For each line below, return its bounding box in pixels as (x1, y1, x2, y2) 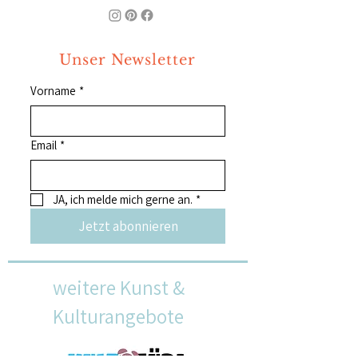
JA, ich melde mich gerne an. (53, 192, 193, 207)
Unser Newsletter (59, 51, 196, 69)
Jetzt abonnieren (78, 217, 178, 235)
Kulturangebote (53, 303, 184, 329)
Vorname (30, 83, 76, 98)
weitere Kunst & (53, 274, 185, 300)
